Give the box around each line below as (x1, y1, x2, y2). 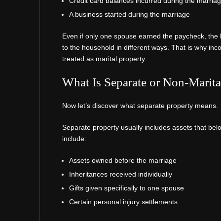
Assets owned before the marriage (69, 156, 177, 165)
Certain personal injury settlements (69, 197, 178, 206)
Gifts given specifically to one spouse (69, 184, 184, 192)
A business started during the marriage (69, 10, 190, 19)
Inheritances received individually (69, 170, 172, 179)
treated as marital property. (62, 55, 147, 63)
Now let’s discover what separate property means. (62, 102, 218, 110)
